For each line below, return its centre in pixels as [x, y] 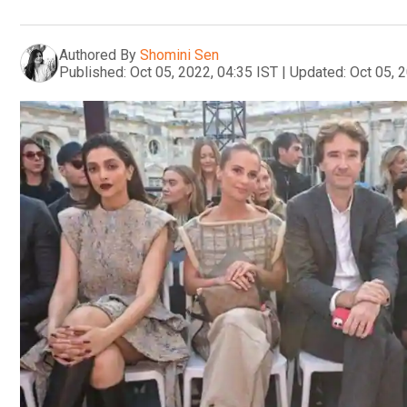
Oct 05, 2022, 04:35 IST [204, 72]
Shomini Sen [179, 55]
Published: [93, 72]
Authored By [98, 55]
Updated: [318, 72]
